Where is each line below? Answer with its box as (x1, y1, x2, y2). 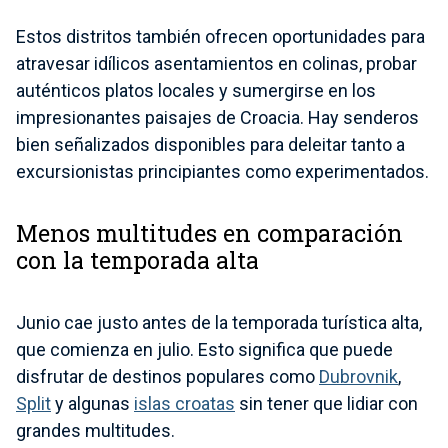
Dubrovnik (319, 366, 398, 388)
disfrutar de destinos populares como (16, 366, 319, 388)
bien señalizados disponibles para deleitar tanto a (16, 133, 405, 155)
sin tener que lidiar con (235, 393, 418, 415)
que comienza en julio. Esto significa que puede (16, 339, 393, 361)
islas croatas (134, 393, 235, 415)
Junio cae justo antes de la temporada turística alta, (16, 312, 422, 334)
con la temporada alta (16, 244, 259, 275)
